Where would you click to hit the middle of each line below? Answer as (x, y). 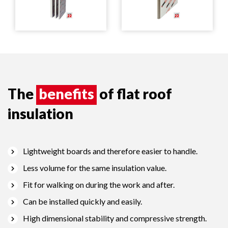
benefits (66, 94)
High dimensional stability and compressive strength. (115, 218)
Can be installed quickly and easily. (82, 201)
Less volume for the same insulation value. (95, 168)
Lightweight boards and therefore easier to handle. (110, 151)
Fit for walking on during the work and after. (99, 184)
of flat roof (134, 94)
